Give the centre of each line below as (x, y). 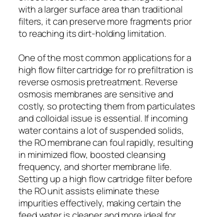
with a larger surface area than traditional (101, 9)
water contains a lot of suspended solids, (101, 130)
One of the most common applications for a (105, 57)
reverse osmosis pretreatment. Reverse (98, 82)
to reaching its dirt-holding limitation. (92, 33)
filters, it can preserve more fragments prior (105, 21)
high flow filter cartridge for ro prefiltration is (106, 70)
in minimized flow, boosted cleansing (92, 154)
